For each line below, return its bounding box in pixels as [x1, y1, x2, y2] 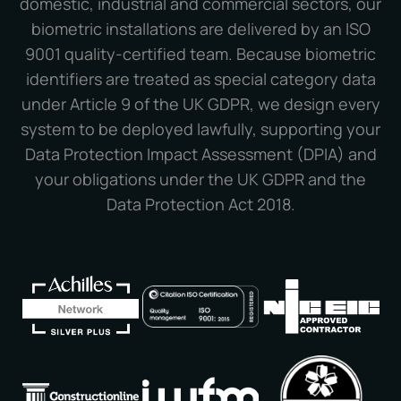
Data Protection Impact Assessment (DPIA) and [24, 143, 377, 166]
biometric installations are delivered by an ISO [30, 18, 371, 40]
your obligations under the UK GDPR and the [35, 168, 366, 191]
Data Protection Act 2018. [106, 193, 295, 216]
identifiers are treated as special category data [25, 68, 376, 90]
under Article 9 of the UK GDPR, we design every [21, 93, 380, 115]
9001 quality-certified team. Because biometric [25, 43, 376, 65]
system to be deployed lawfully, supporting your [21, 118, 380, 141]
